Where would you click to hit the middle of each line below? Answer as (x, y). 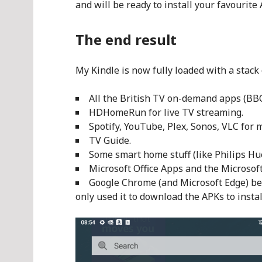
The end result (126, 39)
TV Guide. (110, 140)
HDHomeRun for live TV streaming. (166, 112)
